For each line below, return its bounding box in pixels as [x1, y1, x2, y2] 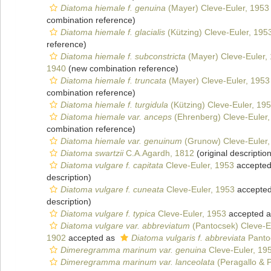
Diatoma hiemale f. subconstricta [60, 51, 186, 61]
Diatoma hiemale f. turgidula [60, 100, 168, 109]
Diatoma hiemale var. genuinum [60, 136, 182, 146]
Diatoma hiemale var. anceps [60, 112, 172, 122]
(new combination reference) [66, 64, 178, 73]
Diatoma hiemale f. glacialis [60, 27, 165, 37]
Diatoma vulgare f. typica [60, 209, 155, 218]
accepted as [66, 233, 117, 243]
